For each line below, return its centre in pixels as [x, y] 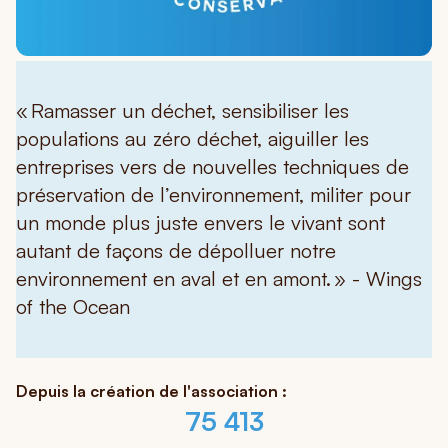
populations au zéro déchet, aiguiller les [192, 139]
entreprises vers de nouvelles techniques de [212, 167]
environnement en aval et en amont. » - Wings [219, 279]
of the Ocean [73, 307]
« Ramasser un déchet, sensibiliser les [182, 111]
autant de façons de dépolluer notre [176, 251]
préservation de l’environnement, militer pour [213, 195]
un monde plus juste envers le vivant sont [200, 223]
